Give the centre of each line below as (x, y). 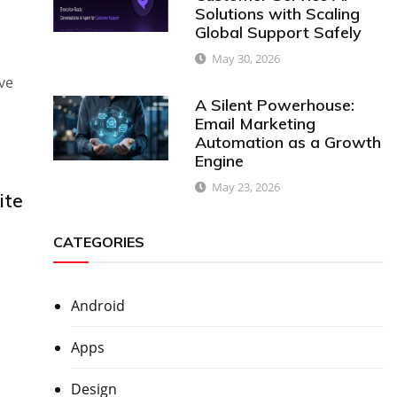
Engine (220, 160)
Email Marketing (256, 123)
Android (97, 306)
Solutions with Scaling (278, 13)
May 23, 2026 (246, 187)
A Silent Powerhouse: (275, 105)
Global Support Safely (279, 32)
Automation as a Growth (288, 142)
